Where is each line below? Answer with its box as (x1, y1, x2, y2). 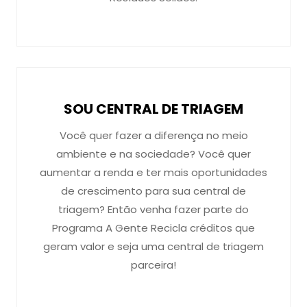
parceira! (131, 258, 176, 272)
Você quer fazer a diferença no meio (59, 128, 248, 143)
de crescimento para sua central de (61, 184, 246, 198)
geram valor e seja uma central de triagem (43, 239, 264, 254)
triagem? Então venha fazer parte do (58, 202, 249, 217)
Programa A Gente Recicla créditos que (52, 221, 255, 235)
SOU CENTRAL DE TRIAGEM (64, 99, 243, 119)
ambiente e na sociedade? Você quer (56, 147, 251, 161)
